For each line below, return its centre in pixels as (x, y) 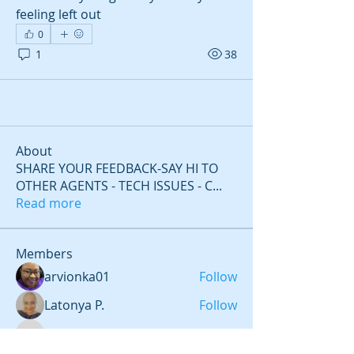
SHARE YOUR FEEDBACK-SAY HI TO (117, 168)
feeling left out (60, 14)
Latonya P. (74, 305)
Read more (49, 203)
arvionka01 (77, 277)
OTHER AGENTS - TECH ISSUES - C (114, 186)
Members (44, 254)
